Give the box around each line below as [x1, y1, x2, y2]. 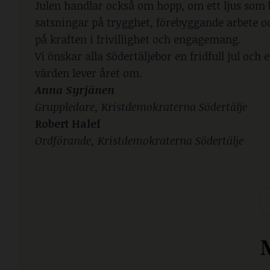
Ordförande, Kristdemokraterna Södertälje [35, 133, 243, 148]
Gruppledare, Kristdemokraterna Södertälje [35, 99, 247, 114]
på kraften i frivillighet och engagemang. [35, 31, 241, 46]
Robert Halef [35, 116, 101, 131]
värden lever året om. [35, 65, 142, 80]
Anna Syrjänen [35, 82, 115, 97]
